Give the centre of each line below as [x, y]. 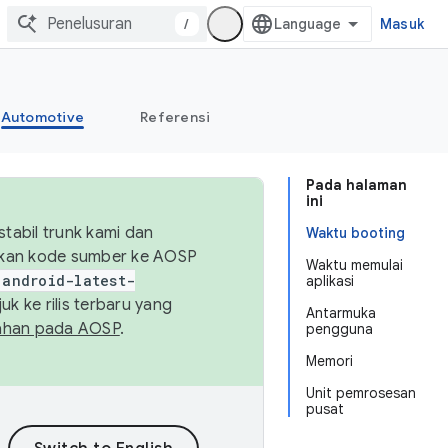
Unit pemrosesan [361, 393]
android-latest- [68, 280]
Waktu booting [355, 233]
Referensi [175, 117]
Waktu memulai [354, 265]
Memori [329, 361]
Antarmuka [341, 313]
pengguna [339, 329]
